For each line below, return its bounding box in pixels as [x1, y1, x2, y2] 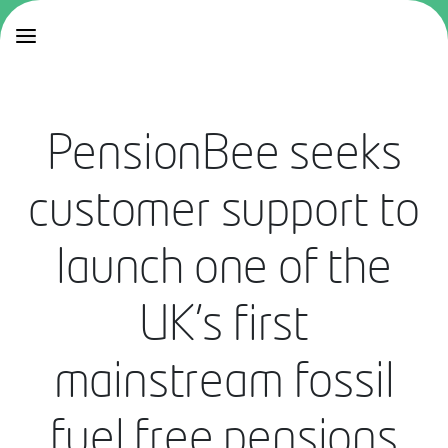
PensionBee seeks [46, 131, 402, 179]
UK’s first [138, 302, 310, 350]
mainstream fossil [53, 359, 395, 407]
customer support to [28, 188, 420, 236]
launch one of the [56, 245, 392, 293]
